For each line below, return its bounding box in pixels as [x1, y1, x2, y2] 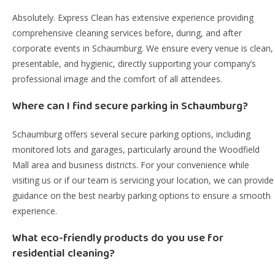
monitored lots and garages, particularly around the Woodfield [12, 144, 260, 155]
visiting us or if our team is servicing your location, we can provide [12, 174, 274, 186]
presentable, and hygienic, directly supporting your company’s [12, 58, 256, 69]
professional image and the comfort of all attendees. [12, 73, 222, 85]
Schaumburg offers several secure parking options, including [12, 128, 250, 140]
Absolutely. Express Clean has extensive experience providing [12, 12, 254, 23]
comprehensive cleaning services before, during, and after [12, 27, 242, 39]
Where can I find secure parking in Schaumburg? [12, 98, 248, 115]
